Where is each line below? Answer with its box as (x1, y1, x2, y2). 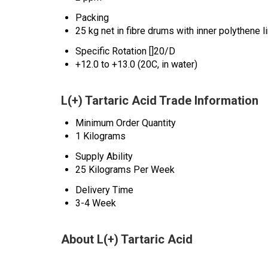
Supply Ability (75, 150, 133, 162)
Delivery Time (75, 184, 133, 196)
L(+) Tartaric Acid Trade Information (61, 93, 258, 108)
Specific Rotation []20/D (75, 45, 175, 57)
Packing (75, 11, 109, 23)
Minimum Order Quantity (75, 117, 176, 129)
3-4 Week (75, 197, 116, 209)
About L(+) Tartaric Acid (61, 232, 193, 246)
